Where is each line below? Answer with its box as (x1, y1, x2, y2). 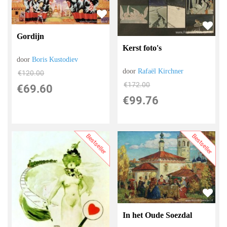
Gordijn (17, 31, 45, 41)
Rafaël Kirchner (138, 67, 184, 75)
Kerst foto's (123, 44, 162, 52)
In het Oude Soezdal (123, 210, 193, 219)
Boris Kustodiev (32, 55, 79, 63)
